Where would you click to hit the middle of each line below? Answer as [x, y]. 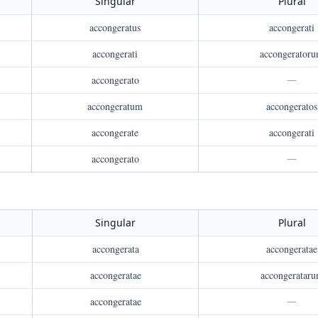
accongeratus [115, 27]
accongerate [115, 132]
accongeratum [115, 106]
